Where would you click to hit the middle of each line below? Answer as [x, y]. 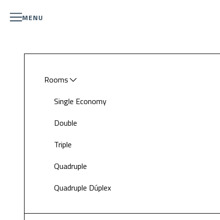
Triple [63, 144]
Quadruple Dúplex [82, 188]
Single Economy [80, 101]
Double [66, 123]
